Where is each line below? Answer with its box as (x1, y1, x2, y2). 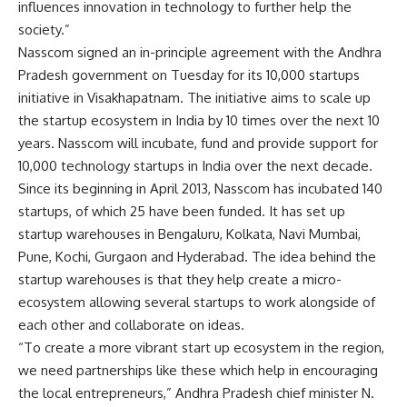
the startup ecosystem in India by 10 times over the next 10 (18, 111, 380, 129)
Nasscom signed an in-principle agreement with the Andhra (18, 43, 382, 61)
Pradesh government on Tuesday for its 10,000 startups (18, 65, 360, 84)
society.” (18, 20, 70, 38)
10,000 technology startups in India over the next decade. (18, 156, 372, 174)
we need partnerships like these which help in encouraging (18, 361, 378, 379)
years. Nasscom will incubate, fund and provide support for (18, 134, 378, 152)
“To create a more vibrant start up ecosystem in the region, (18, 338, 384, 356)
